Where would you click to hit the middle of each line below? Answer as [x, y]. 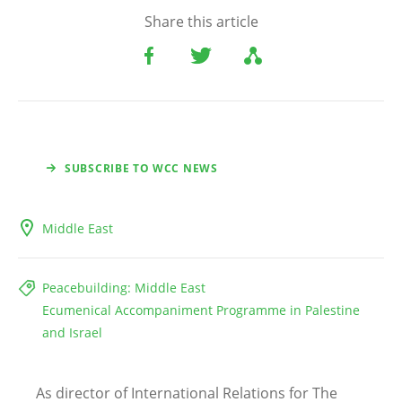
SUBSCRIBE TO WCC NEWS [141, 169]
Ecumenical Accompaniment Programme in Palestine [201, 310]
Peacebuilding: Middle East [124, 288]
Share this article [201, 22]
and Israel [72, 333]
